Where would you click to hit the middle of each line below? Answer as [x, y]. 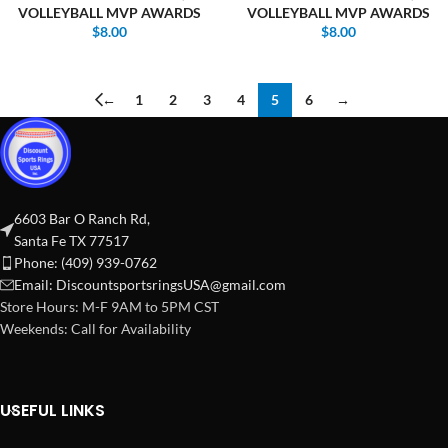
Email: [35, 284]
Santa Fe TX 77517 [71, 240]
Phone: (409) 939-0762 [85, 262]
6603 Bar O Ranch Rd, [82, 218]
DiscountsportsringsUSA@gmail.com [171, 284]
